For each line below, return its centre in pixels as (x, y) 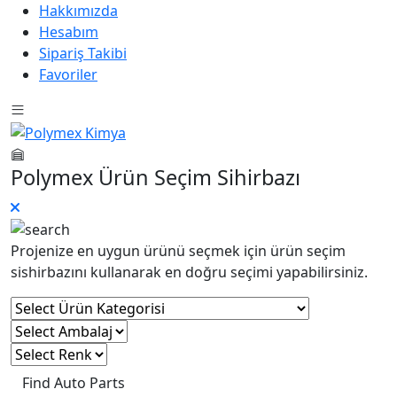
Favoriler (68, 74)
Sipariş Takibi (83, 53)
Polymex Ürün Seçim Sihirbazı (156, 177)
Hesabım (69, 32)
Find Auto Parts (74, 383)
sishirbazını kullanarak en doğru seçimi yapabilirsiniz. (189, 272)
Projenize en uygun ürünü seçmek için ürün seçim (178, 251)
